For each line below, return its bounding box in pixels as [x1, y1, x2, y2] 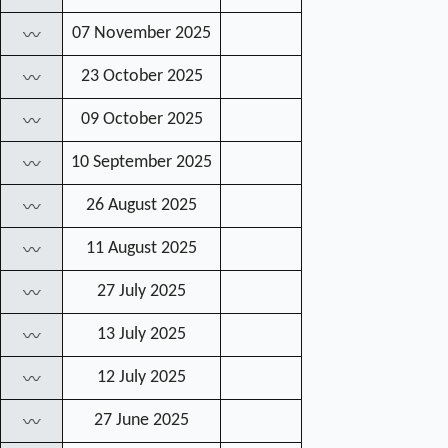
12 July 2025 [97, 369, 186, 387]
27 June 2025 [94, 412, 189, 430]
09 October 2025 [80, 111, 203, 129]
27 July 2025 [97, 283, 186, 301]
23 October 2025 [80, 68, 203, 86]
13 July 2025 [97, 326, 186, 344]
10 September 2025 [71, 154, 212, 172]
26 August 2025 [86, 197, 197, 215]
